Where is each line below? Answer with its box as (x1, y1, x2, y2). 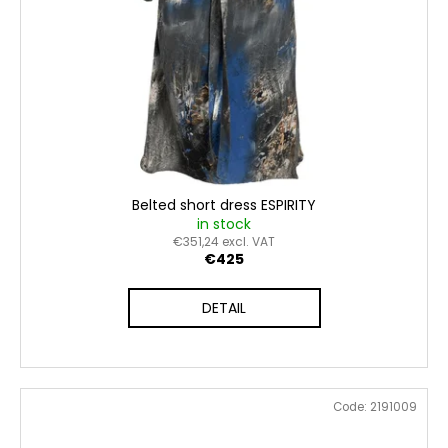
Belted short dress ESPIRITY (132, 195, 316, 216)
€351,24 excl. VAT (173, 233, 275, 251)
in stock (197, 214, 251, 235)
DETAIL (202, 298, 246, 319)
